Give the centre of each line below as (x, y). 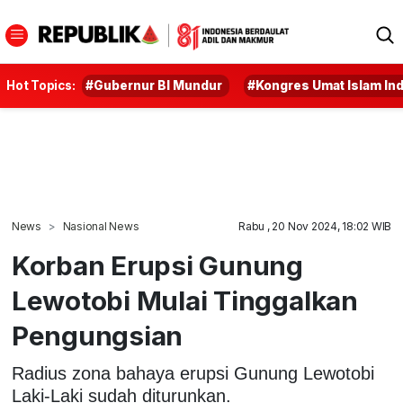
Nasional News (101, 226)
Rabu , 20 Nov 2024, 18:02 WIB (315, 226)
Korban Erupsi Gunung (157, 265)
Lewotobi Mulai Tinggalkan (184, 300)
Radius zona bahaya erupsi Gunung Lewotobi (193, 373)
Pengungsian (97, 336)
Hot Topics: (41, 85)
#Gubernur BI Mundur (154, 85)
